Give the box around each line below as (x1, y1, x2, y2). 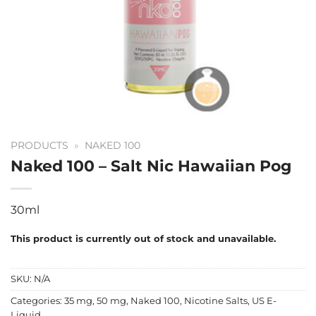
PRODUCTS (11, 140, 68, 151)
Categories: (11, 296, 64, 307)
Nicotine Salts (184, 296, 248, 307)
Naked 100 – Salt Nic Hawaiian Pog (11, 155, 291, 176)
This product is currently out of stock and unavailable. (11, 233, 276, 244)
